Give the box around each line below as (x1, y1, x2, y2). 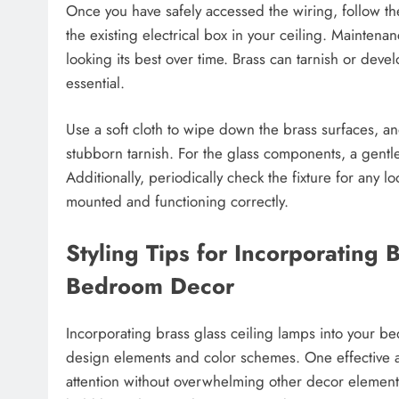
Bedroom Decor (66, 269, 234, 303)
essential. (66, 71, 125, 94)
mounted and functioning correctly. (66, 191, 289, 213)
